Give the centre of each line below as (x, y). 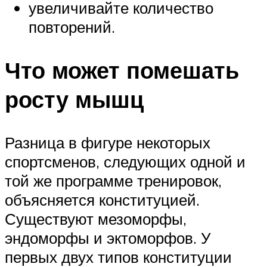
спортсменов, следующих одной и (125, 162)
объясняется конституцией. (102, 200)
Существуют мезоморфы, (96, 219)
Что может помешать (122, 70)
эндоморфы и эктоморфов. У (108, 238)
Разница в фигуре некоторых (108, 143)
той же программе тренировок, (113, 181)
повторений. (72, 27)
